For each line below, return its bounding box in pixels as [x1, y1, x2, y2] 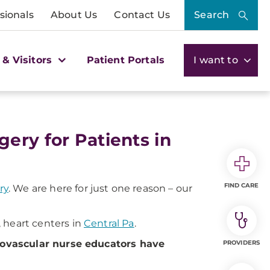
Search [194, 9, 230, 20]
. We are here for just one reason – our [8, 183, 193, 194]
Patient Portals [86, 54, 165, 66]
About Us [50, 9, 98, 20]
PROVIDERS [223, 239, 260, 246]
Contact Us [114, 9, 170, 20]
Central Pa [84, 218, 134, 229]
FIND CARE [224, 181, 259, 189]
